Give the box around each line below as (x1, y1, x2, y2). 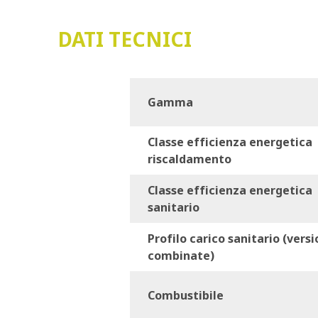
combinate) (148, 248, 214, 263)
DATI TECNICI (58, 26, 192, 53)
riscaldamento (148, 151, 231, 167)
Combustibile (148, 287, 224, 303)
